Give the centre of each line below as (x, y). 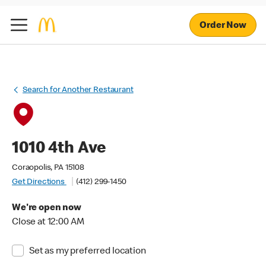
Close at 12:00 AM (48, 223)
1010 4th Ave (59, 149)
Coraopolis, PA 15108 (48, 168)
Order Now (223, 26)
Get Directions (39, 182)
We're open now (47, 208)
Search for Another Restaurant (78, 90)
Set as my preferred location (87, 252)
